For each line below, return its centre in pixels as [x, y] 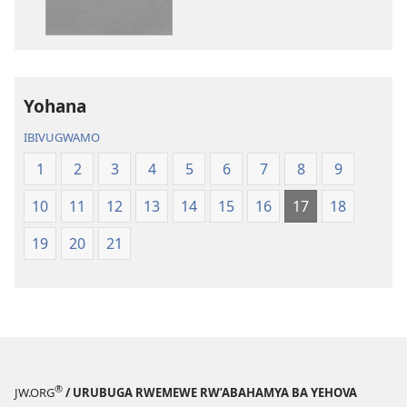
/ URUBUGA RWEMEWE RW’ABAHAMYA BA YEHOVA [210, 393]
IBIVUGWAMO [62, 138]
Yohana [55, 105]
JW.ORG [35, 393]
